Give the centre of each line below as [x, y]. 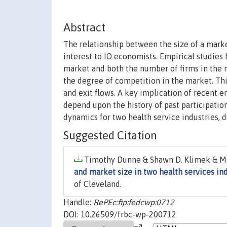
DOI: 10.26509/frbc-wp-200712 [120, 215]
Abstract [84, 28]
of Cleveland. [98, 184]
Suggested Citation [110, 136]
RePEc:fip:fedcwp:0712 [134, 202]
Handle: [78, 202]
